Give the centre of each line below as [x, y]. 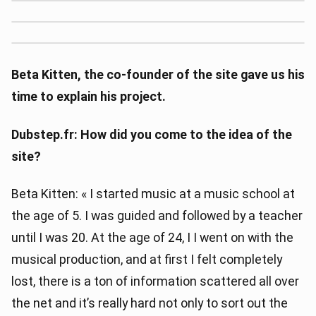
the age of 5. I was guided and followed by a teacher [157, 215]
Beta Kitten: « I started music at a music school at [153, 193]
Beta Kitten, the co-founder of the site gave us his [158, 75]
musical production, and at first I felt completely [147, 259]
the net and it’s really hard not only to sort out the [150, 303]
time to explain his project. [89, 97]
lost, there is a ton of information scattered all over [155, 281]
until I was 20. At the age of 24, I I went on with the [152, 237]
